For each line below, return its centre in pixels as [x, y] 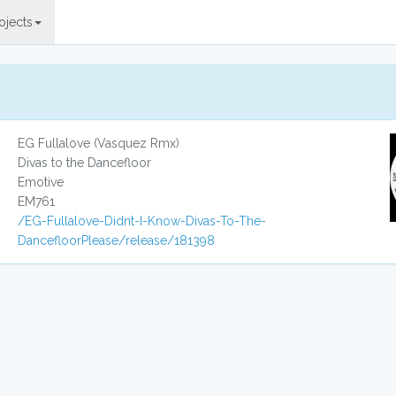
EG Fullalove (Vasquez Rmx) [99, 143]
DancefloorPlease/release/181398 [117, 240]
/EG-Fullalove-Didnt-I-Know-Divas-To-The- [142, 221]
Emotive [41, 182]
